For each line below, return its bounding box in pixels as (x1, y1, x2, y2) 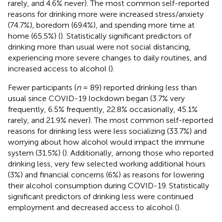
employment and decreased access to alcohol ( (8, 202, 177, 212)
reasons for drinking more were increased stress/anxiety (8, 9, 204, 19)
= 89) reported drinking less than (81, 82, 197, 92)
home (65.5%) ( (8, 31, 60, 41)
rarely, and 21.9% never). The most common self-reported (8, 115, 213, 125)
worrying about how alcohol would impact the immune (8, 137, 205, 147)
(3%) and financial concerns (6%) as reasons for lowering (8, 169, 204, 179)
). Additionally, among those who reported (64, 148, 214, 158)
